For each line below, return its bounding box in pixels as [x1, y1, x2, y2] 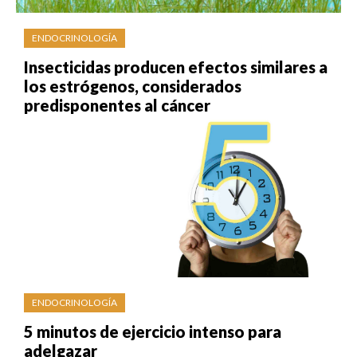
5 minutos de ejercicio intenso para [24, 321, 281, 341]
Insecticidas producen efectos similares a [24, 57, 328, 76]
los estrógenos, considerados [24, 76, 241, 96]
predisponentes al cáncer [24, 95, 210, 115]
